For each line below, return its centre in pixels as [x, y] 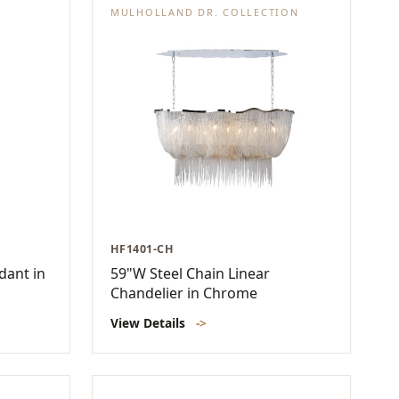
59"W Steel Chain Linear [190, 273]
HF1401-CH [142, 248]
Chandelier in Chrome [184, 293]
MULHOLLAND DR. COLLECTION [205, 12]
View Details [150, 322]
